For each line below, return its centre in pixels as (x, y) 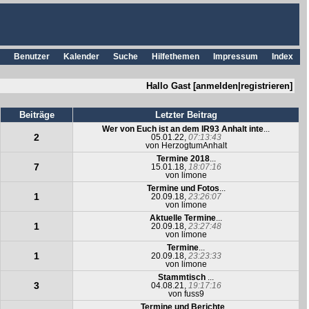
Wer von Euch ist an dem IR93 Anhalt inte (183, 129)
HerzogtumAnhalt (194, 146)
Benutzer (31, 57)
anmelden (217, 86)
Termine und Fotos (183, 188)
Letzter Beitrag (186, 115)
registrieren (266, 86)
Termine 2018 (183, 159)
